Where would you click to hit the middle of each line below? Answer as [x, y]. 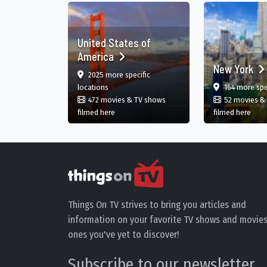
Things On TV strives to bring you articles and [157, 204]
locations [93, 87]
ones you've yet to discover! [123, 234]
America [97, 57]
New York [235, 69]
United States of [114, 43]
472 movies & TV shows [127, 100]
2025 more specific [119, 75]
